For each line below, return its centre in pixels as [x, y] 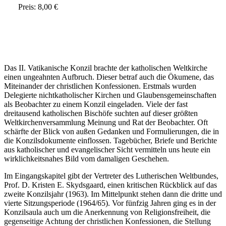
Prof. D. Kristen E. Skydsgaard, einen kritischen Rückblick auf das [110, 185]
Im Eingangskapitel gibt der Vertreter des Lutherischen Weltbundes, [111, 176]
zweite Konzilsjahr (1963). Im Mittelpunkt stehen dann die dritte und [113, 194]
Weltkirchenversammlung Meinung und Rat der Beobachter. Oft [106, 123]
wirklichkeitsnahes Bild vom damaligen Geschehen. [87, 159]
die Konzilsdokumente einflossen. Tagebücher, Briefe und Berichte [110, 141]
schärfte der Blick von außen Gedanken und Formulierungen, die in [111, 132]
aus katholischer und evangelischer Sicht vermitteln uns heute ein [107, 150]
